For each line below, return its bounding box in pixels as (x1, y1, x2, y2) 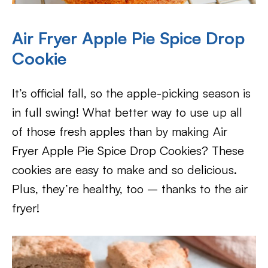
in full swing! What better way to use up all (12, 104, 242, 120)
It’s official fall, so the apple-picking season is (12, 85, 251, 100)
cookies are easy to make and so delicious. (12, 162, 237, 177)
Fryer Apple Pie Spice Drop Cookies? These (12, 142, 244, 158)
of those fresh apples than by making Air (12, 123, 227, 139)
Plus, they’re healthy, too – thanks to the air (12, 181, 248, 196)
